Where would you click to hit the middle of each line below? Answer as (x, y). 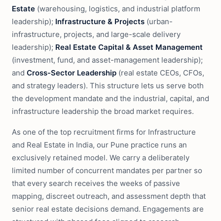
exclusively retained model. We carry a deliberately (101, 158)
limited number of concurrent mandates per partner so (107, 170)
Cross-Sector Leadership (72, 73)
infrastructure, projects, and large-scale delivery (96, 34)
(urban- (159, 21)
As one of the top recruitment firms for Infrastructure (104, 132)
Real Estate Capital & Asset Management (129, 47)
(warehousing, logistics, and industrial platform (118, 9)
